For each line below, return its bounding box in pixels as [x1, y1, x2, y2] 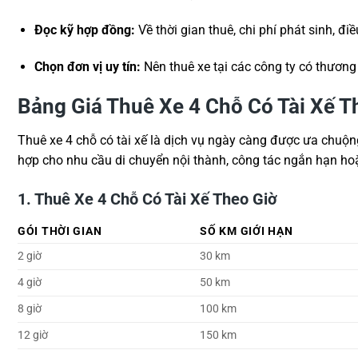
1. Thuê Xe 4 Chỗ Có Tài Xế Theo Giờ [18, 189, 277, 209]
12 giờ [18, 328, 48, 343]
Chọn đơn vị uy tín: [34, 58, 141, 74]
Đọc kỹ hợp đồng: [34, 22, 135, 38]
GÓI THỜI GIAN [18, 225, 102, 239]
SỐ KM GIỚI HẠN [200, 225, 293, 239]
